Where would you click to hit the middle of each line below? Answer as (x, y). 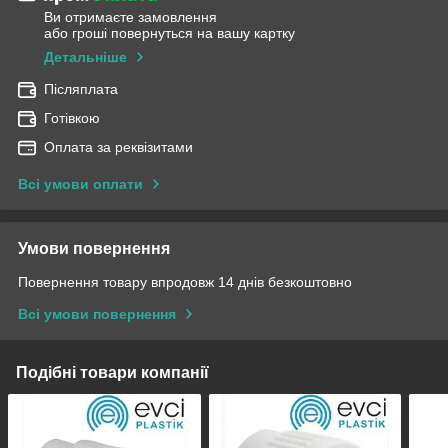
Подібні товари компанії (112, 373)
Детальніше (85, 57)
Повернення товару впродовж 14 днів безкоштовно (185, 282)
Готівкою (72, 118)
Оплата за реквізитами (118, 147)
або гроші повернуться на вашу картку (169, 33)
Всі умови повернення (97, 314)
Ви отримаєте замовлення (130, 17)
